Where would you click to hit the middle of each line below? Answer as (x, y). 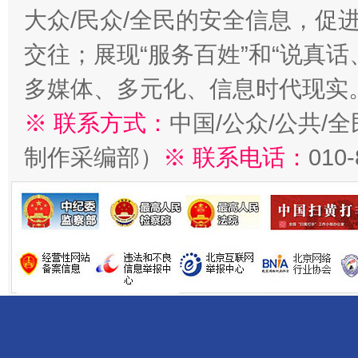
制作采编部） (93, 157)
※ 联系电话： (236, 157)
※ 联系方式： (97, 123)
